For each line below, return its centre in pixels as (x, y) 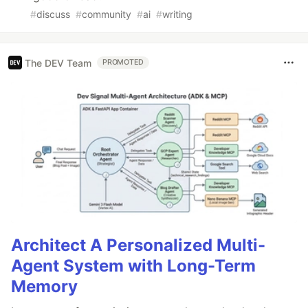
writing (177, 14)
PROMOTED (123, 63)
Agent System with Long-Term (133, 265)
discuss (53, 14)
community (107, 14)
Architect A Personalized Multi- (138, 245)
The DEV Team (58, 63)
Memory (44, 286)
